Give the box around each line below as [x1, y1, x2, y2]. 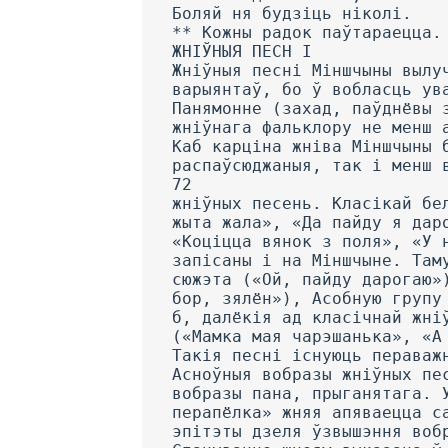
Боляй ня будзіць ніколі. [172, 4, 412, 24]
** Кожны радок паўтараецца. [172, 23, 442, 43]
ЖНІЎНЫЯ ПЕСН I [172, 42, 312, 62]
